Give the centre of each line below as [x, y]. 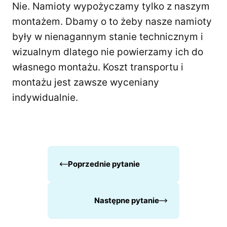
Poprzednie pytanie [104, 164]
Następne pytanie [127, 200]
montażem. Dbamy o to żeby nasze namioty [112, 22]
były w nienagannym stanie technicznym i [108, 37]
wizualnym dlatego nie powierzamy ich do [108, 52]
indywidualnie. [45, 98]
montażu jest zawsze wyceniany [86, 82]
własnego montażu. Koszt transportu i [98, 67]
